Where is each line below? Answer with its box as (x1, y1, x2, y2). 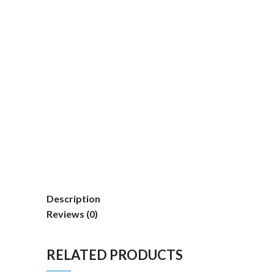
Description (46, 192, 100, 204)
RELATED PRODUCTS (46, 246, 183, 263)
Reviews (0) (46, 207, 98, 220)
